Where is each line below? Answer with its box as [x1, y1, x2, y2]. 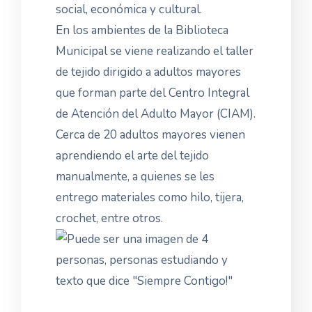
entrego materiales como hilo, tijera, [56, 189, 244, 205]
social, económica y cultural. [56, 1, 202, 17]
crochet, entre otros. [56, 210, 182, 226]
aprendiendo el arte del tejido [56, 148, 209, 164]
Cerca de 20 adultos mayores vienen [56, 127, 245, 143]
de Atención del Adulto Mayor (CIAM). [56, 106, 256, 122]
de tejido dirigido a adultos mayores [56, 64, 241, 80]
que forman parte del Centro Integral [56, 85, 249, 101]
